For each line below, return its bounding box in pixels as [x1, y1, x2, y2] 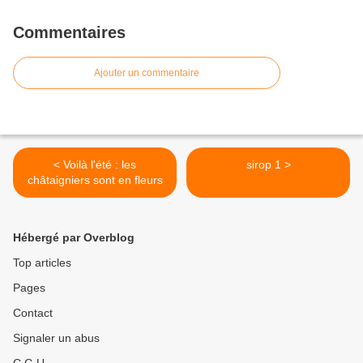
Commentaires [13, 23, 126, 41]
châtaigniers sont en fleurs [27, 173, 163, 186]
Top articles [13, 256, 71, 269]
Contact [13, 306, 53, 319]
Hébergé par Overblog [13, 231, 135, 244]
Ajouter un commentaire [94, 67, 199, 79]
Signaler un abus [13, 331, 100, 344]
